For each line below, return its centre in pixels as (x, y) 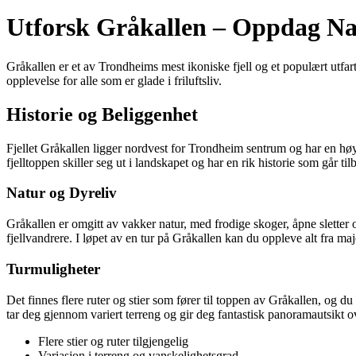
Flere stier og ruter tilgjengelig (113, 341)
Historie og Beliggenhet (102, 114)
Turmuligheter (53, 269)
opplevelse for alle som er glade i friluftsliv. (114, 80)
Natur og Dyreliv (62, 193)
